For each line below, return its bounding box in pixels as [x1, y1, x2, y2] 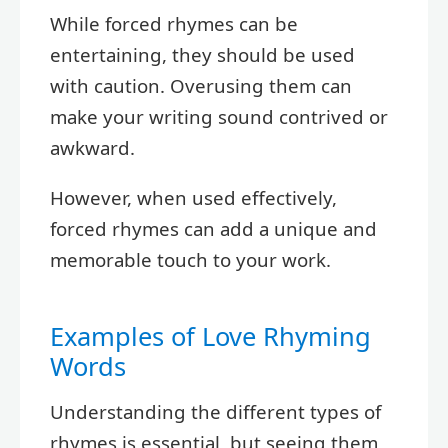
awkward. [50, 135, 135, 161]
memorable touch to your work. [50, 246, 331, 272]
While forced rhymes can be [50, 11, 298, 37]
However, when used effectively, [50, 184, 337, 210]
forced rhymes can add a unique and [50, 215, 377, 241]
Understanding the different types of [50, 399, 381, 425]
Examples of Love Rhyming [50, 318, 371, 353]
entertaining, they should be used [50, 42, 355, 68]
